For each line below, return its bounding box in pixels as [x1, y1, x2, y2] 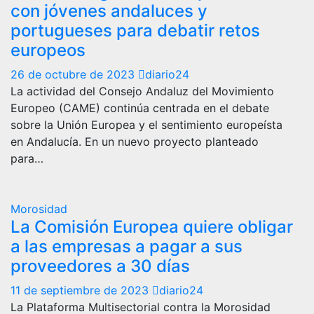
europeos [11, 39, 86, 60]
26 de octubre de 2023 [11, 67, 138, 81]
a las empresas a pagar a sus [11, 235, 243, 257]
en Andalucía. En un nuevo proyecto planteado [11, 134, 259, 149]
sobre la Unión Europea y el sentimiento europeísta [11, 117, 282, 132]
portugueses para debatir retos [11, 20, 260, 41]
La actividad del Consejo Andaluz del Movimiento [11, 83, 274, 98]
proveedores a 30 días [11, 255, 190, 276]
